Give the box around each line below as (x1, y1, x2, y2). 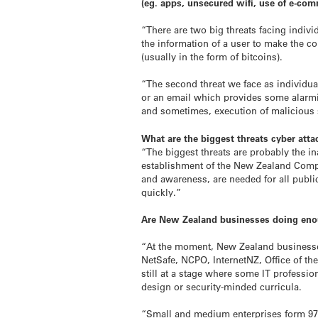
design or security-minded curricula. (141, 280, 302, 293)
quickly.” (141, 185, 182, 198)
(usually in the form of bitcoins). (141, 50, 283, 63)
